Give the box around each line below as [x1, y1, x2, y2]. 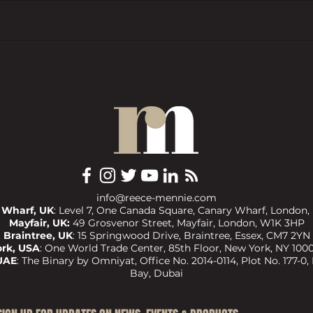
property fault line [57, 74, 147, 93]
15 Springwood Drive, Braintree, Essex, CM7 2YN [77, 229, 310, 242]
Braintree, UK [3, 229, 73, 242]
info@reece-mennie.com [96, 191, 217, 205]
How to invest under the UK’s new [57, 56, 226, 75]
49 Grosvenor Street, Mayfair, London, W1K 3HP [72, 217, 305, 230]
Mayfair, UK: [8, 217, 70, 230]
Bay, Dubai [130, 267, 183, 280]
